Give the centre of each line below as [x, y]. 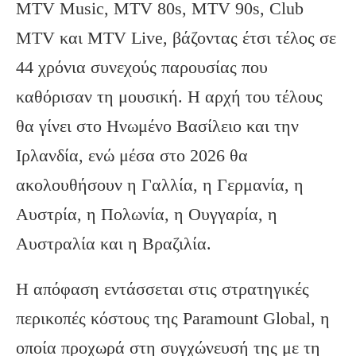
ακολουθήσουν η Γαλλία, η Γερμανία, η [160, 185]
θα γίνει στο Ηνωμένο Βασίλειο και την [157, 126]
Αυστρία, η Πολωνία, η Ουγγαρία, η [147, 214]
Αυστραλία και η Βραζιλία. [114, 244]
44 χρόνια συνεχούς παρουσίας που [142, 67]
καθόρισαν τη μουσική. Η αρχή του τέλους [169, 97]
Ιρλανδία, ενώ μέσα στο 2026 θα [132, 155]
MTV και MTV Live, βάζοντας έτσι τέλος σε [176, 38]
